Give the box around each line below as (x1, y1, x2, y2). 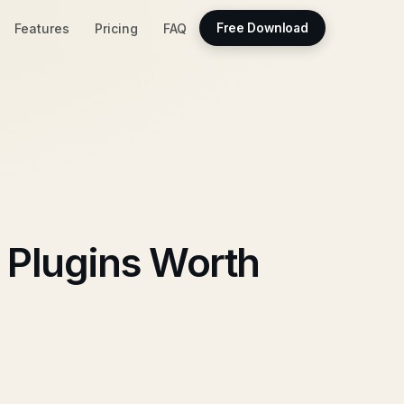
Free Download (216, 21, 308, 35)
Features (14, 20, 69, 36)
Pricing (94, 20, 138, 36)
